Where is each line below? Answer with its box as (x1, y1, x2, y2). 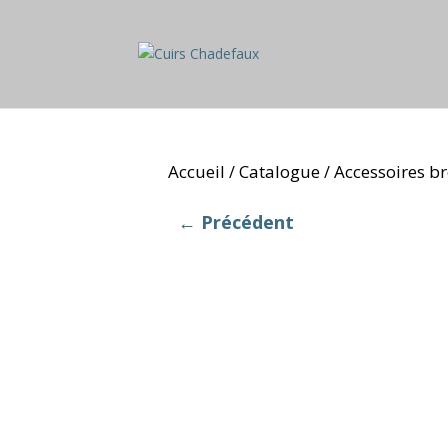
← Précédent (178, 210, 294, 235)
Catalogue (239, 159, 320, 183)
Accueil (168, 159, 225, 183)
